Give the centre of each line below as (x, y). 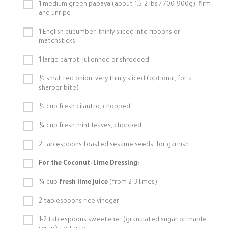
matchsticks (57, 42)
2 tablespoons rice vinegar (79, 202)
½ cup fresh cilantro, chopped (84, 107)
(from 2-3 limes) (133, 183)
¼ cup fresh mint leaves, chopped (90, 126)
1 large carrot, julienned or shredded (94, 61)
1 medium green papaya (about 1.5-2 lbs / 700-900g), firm (125, 5)
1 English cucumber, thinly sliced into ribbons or (109, 33)
